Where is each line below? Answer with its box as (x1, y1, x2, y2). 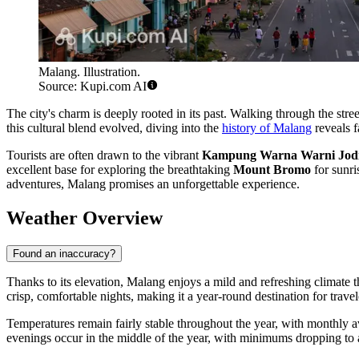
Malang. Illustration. (38, 65, 140, 79)
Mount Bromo (233, 163, 311, 177)
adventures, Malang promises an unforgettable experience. (6, 177, 300, 192)
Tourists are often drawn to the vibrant (6, 148, 202, 163)
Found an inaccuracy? (13, 248, 115, 260)
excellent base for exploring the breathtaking (6, 163, 233, 177)
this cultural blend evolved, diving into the (6, 121, 222, 135)
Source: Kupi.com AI (38, 79, 147, 94)
